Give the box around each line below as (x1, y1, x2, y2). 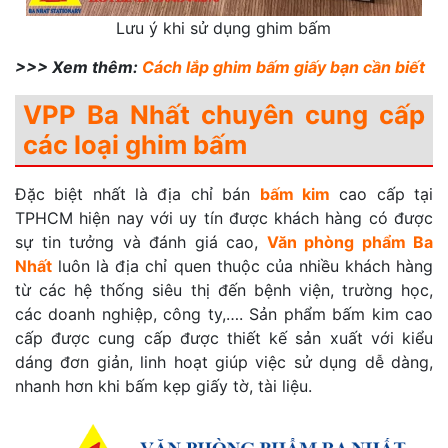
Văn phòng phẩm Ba (266, 231, 433, 252)
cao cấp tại (329, 183, 434, 204)
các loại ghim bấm (23, 128, 247, 160)
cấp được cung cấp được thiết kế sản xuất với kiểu (15, 327, 433, 348)
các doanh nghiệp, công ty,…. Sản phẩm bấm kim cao (15, 303, 433, 324)
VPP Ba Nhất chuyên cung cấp (23, 98, 425, 130)
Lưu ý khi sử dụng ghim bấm (116, 17, 332, 38)
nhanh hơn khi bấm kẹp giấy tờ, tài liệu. (15, 375, 312, 396)
